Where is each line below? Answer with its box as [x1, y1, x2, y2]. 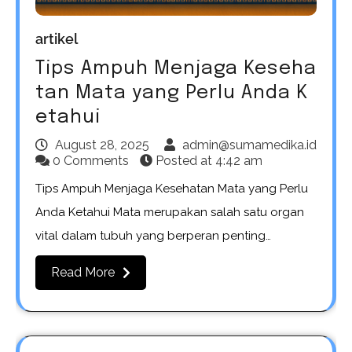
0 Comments [49, 152, 132, 168]
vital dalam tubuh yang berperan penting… [35, 228, 271, 243]
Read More [51, 264, 115, 280]
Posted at [152, 152, 215, 168]
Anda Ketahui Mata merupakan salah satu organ [35, 204, 304, 219]
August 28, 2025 [55, 137, 149, 152]
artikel [35, 30, 78, 47]
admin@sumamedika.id [182, 137, 317, 152]
